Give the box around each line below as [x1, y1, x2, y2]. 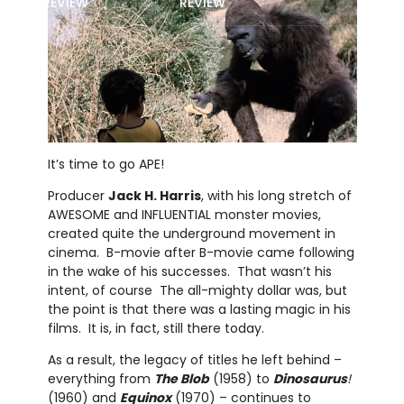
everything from [47, 370, 154, 389]
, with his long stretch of [200, 187, 352, 206]
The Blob [153, 370, 209, 389]
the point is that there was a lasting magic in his [47, 300, 351, 319]
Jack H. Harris [107, 187, 201, 206]
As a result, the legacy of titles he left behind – [47, 351, 342, 370]
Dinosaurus [272, 370, 347, 389]
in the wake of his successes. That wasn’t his [47, 262, 332, 281]
